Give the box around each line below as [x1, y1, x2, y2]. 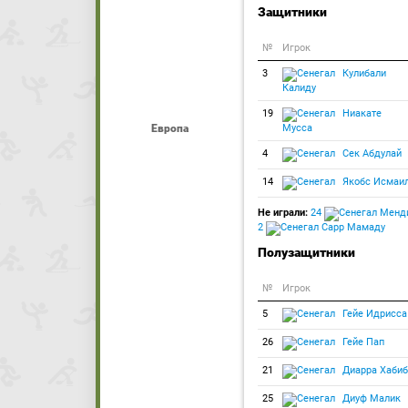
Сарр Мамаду [319, 221, 385, 233]
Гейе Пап [340, 336, 384, 348]
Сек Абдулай [340, 148, 402, 159]
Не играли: [258, 207, 308, 219]
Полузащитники [258, 245, 355, 260]
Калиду [282, 82, 316, 94]
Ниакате [340, 107, 382, 119]
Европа [150, 122, 189, 135]
